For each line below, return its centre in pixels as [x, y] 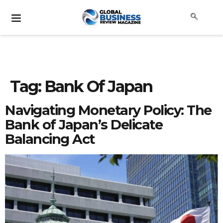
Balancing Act [50, 139]
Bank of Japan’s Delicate [84, 125]
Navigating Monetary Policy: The [108, 110]
